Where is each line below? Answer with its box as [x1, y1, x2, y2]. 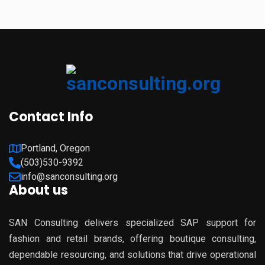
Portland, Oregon [21, 143, 90, 154]
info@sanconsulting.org [21, 171, 118, 182]
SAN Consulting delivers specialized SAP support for [9, 217, 256, 228]
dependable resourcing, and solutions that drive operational [9, 249, 256, 260]
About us [9, 181, 68, 199]
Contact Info [9, 108, 93, 126]
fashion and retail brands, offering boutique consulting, [9, 233, 256, 244]
